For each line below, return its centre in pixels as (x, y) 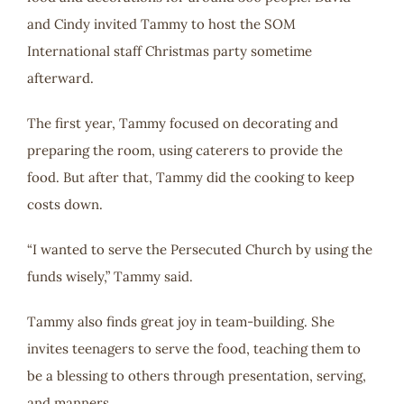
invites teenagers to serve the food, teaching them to (193, 348)
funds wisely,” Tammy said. (110, 276)
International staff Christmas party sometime (169, 50)
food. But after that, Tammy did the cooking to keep (190, 177)
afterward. (60, 78)
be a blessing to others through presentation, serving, (196, 375)
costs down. (64, 204)
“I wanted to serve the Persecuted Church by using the (199, 249)
